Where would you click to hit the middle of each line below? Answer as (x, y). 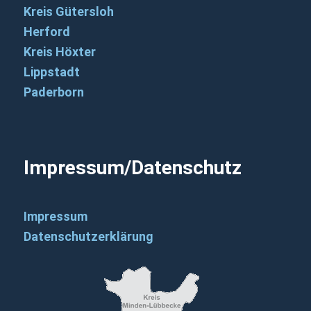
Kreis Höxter (59, 52)
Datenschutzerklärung (88, 237)
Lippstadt (51, 72)
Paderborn (53, 92)
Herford (47, 32)
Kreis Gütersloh (68, 12)
